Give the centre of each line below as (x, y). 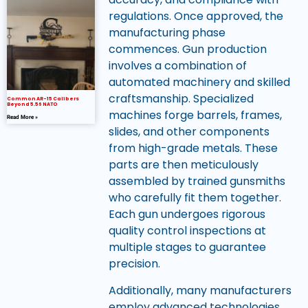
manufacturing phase (167, 33)
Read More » (22, 117)
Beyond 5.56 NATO (32, 104)
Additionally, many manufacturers (200, 290)
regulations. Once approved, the (196, 16)
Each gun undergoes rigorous (187, 214)
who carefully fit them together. (195, 198)
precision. (134, 264)
